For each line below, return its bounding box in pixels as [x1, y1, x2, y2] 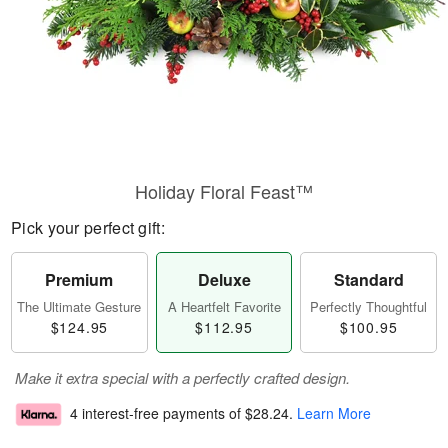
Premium [45, 268, 114, 291]
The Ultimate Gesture [17, 297, 142, 316]
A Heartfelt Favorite [167, 297, 281, 316]
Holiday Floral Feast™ [135, 178, 313, 204]
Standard [333, 268, 404, 291]
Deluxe [197, 268, 251, 291]
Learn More [297, 403, 371, 424]
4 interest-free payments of [70, 403, 245, 424]
